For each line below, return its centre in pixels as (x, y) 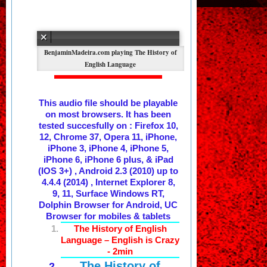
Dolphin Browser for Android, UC (108, 204)
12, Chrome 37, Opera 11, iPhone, (108, 136)
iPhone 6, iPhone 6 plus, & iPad (108, 159)
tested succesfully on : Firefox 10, (108, 125)
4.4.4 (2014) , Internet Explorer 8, (108, 182)
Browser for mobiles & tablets (108, 216)
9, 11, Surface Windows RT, (108, 193)
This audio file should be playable (108, 103)
